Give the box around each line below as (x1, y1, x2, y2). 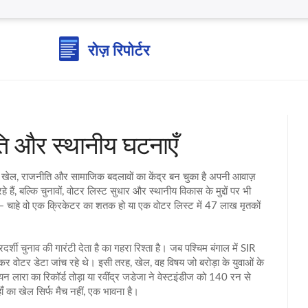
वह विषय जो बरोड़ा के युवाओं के (155, 258, 264, 268)
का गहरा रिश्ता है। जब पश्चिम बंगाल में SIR (99, 243, 255, 254)
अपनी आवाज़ (206, 172, 256, 182)
